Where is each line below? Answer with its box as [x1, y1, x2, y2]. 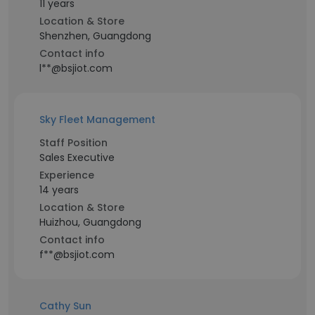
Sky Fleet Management [39, 112, 155, 127]
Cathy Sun [39, 299, 91, 313]
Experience [39, 168, 94, 182]
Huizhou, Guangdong [39, 215, 141, 229]
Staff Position [39, 136, 108, 150]
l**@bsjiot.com [39, 61, 112, 75]
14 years [39, 183, 79, 197]
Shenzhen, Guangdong [39, 29, 151, 43]
